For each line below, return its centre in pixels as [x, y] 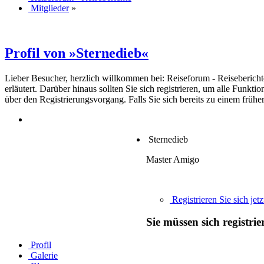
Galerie [44, 256]
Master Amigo [173, 159]
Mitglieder [50, 8]
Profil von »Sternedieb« [77, 53]
